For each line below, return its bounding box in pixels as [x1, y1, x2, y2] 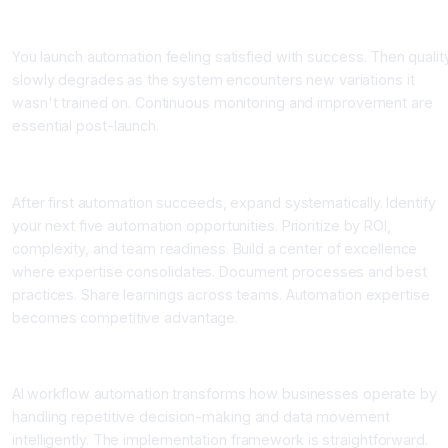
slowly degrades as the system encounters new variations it [12, 71, 415, 89]
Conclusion [12, 348, 93, 368]
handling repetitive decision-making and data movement [12, 408, 390, 426]
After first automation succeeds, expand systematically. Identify [12, 193, 436, 211]
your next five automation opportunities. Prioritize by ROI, [12, 216, 391, 234]
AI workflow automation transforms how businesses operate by [12, 385, 437, 403]
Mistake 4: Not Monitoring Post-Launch [12, 12, 280, 30]
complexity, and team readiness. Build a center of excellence [12, 239, 418, 257]
